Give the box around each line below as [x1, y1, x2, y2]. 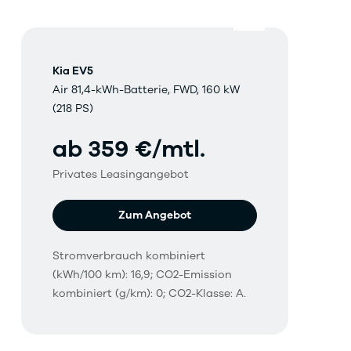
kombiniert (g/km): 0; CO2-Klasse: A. [52, 286, 246, 302]
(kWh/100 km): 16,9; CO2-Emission [52, 267, 232, 283]
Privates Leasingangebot [52, 167, 189, 183]
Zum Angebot [118, 208, 191, 223]
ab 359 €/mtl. [52, 133, 205, 166]
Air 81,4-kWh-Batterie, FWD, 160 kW [52, 82, 240, 98]
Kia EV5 [52, 63, 93, 79]
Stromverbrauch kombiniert [52, 248, 205, 264]
